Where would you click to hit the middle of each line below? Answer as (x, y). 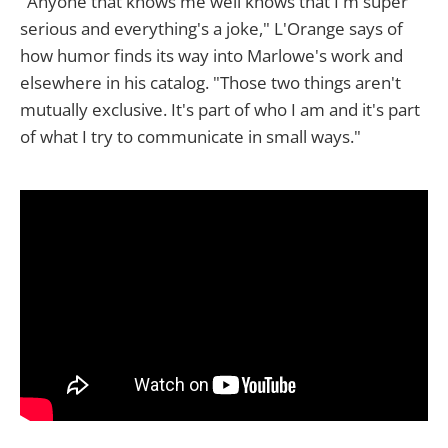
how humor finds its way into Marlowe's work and (211, 55)
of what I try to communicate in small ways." (190, 136)
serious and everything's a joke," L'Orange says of (211, 28)
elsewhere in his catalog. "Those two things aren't (210, 82)
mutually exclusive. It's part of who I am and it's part (220, 109)
